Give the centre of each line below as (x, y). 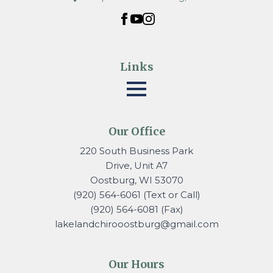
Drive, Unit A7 (136, 166)
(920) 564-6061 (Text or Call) (136, 195)
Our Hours (136, 264)
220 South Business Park (136, 151)
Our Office (136, 132)
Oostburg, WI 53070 (136, 180)
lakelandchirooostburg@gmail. (126, 224)
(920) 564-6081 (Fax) (136, 210)
